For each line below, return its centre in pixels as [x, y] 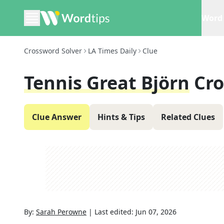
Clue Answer [57, 117]
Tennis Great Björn [107, 83]
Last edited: [115, 212]
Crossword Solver [53, 51]
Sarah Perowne [61, 212]
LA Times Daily [112, 51]
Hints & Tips [121, 117]
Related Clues [188, 117]
